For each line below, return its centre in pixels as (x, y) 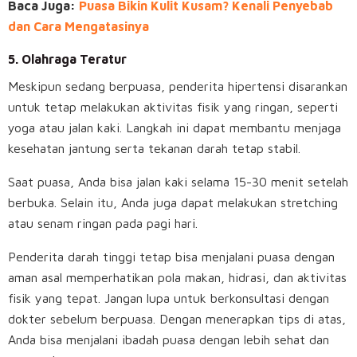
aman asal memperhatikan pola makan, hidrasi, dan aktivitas (177, 278)
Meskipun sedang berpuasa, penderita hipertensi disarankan (178, 86)
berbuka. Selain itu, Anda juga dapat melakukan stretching (173, 203)
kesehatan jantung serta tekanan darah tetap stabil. (154, 149)
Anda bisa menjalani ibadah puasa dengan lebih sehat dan (169, 340)
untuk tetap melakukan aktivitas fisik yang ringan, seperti (173, 107)
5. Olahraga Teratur (69, 59)
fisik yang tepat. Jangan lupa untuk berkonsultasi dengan (169, 298)
